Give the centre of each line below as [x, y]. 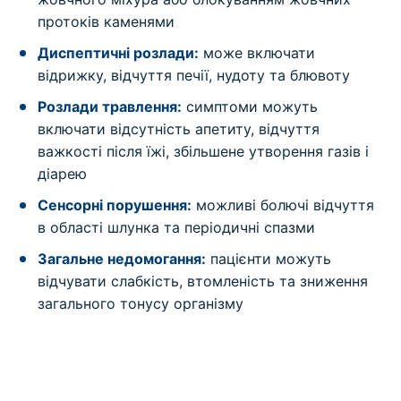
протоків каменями [107, 21]
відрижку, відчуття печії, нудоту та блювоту [194, 75]
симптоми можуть [250, 107]
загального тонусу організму [141, 303]
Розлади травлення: [110, 107]
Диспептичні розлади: [119, 53]
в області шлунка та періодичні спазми [177, 227]
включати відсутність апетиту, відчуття [179, 129]
